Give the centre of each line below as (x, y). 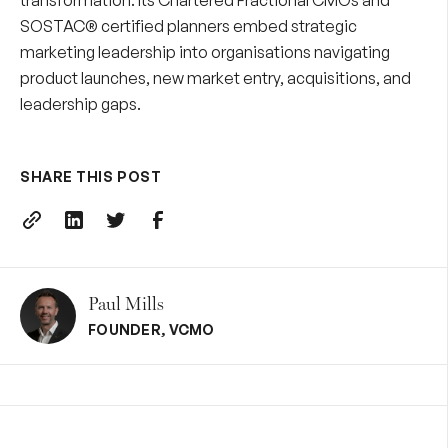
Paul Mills (126, 304)
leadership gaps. (80, 104)
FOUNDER (124, 330)
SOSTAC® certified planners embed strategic (188, 26)
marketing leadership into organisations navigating (205, 52)
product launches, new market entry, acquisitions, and (215, 78)
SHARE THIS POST (91, 177)
